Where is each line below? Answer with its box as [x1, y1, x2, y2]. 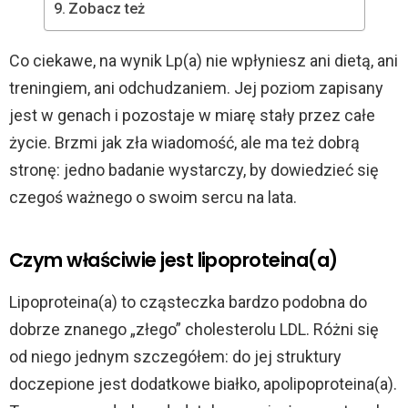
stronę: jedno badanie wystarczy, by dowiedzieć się [9, 160, 379, 180]
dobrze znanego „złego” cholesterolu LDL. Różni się [9, 320, 379, 340]
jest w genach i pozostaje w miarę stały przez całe [9, 106, 375, 126]
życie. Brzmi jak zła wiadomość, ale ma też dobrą [9, 133, 360, 153]
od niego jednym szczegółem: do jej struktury [9, 347, 342, 367]
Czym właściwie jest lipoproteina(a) [9, 247, 338, 274]
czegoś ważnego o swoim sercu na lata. [9, 188, 297, 208]
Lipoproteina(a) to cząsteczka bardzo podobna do [9, 292, 367, 312]
